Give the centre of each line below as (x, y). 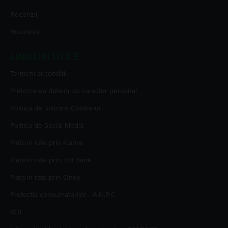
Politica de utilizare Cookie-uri (56, 108)
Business (25, 32)
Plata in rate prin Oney (45, 178)
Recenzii (24, 15)
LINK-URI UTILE (45, 57)
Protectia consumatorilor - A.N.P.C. (63, 195)
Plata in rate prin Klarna (46, 143)
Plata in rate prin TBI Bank (51, 160)
